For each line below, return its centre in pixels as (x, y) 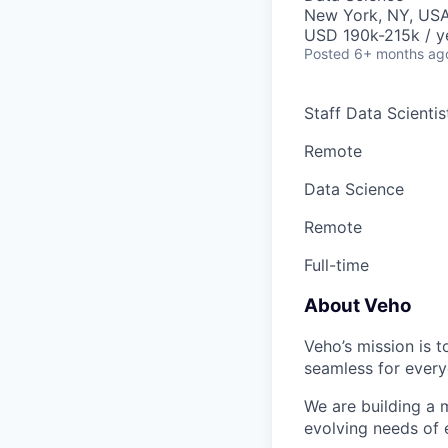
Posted (327, 53)
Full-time (336, 265)
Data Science (354, 189)
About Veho (357, 305)
